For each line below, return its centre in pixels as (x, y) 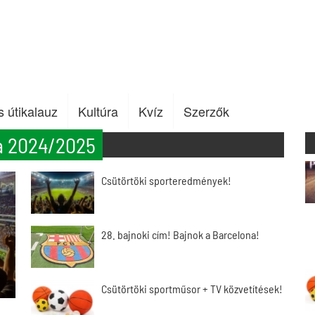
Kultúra (98, 111)
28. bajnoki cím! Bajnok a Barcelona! (180, 234)
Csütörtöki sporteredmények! (166, 180)
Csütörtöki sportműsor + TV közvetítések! (192, 289)
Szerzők (206, 111)
